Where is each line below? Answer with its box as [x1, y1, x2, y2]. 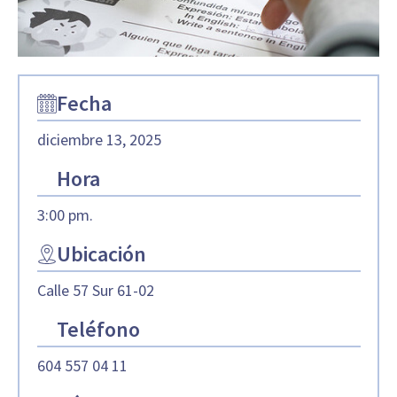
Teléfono [56, 315, 140, 343]
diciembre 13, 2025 [36, 128, 161, 150]
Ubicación [56, 239, 146, 268]
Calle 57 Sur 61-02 [36, 279, 154, 300]
